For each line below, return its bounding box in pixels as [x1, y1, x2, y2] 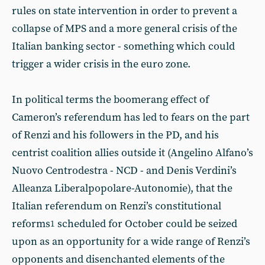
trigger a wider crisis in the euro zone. [12, 57, 190, 71]
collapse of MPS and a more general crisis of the [12, 22, 237, 35]
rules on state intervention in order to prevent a [12, 4, 237, 18]
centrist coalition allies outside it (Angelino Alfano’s [12, 146, 253, 160]
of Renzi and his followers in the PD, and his [12, 128, 219, 142]
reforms [12, 217, 50, 231]
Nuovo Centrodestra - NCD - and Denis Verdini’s [12, 164, 237, 177]
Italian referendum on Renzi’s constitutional [12, 199, 221, 213]
